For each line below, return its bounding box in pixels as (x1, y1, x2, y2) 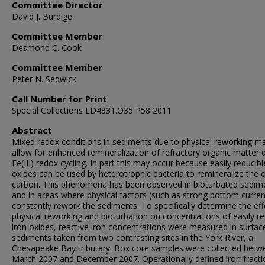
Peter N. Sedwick (12, 73, 76, 85)
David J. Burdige (12, 11, 72, 22)
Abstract (12, 124, 52, 136)
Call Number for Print (12, 93, 107, 105)
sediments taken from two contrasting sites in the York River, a (12, 232, 253, 243)
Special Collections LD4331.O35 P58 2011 (12, 105, 172, 116)
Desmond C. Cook (12, 42, 82, 53)
